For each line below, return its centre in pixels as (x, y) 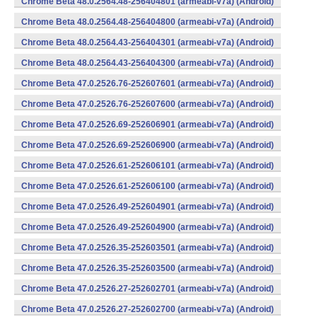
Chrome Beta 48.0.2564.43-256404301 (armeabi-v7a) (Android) (148, 42)
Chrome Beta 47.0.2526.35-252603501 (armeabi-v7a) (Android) (148, 248)
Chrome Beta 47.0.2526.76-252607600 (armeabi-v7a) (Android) (148, 104)
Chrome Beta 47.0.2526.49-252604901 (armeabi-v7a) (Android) (148, 207)
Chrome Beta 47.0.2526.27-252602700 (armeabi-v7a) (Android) (148, 309)
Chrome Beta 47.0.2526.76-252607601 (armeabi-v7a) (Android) (148, 83)
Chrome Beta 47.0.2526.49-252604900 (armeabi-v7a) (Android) (148, 227)
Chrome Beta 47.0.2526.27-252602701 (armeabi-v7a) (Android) (148, 289)
